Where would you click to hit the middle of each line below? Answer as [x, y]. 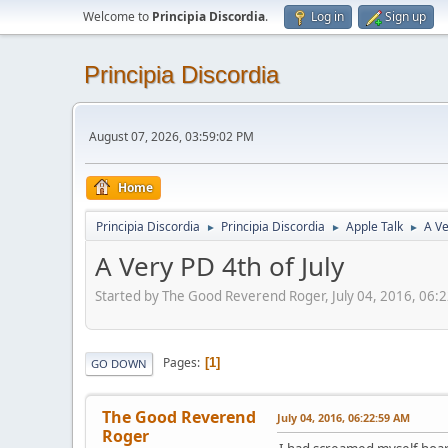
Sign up [405, 16]
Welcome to [117, 16]
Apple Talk [374, 226]
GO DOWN [119, 363]
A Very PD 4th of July [219, 266]
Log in [327, 16]
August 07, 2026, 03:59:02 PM [171, 136]
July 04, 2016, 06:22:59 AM [343, 417]
